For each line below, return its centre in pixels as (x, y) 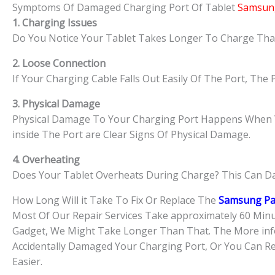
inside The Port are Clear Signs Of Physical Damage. (131, 134)
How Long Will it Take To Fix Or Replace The (114, 200)
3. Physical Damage (56, 103)
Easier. (27, 261)
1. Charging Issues (55, 22)
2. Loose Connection (59, 63)
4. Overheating (46, 159)
